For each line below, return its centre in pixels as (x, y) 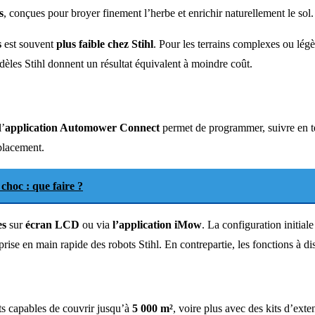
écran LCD (52, 224)
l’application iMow (157, 224)
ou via (96, 224)
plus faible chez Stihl (105, 44)
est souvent (29, 44)
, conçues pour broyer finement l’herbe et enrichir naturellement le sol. (159, 13)
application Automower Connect (82, 127)
